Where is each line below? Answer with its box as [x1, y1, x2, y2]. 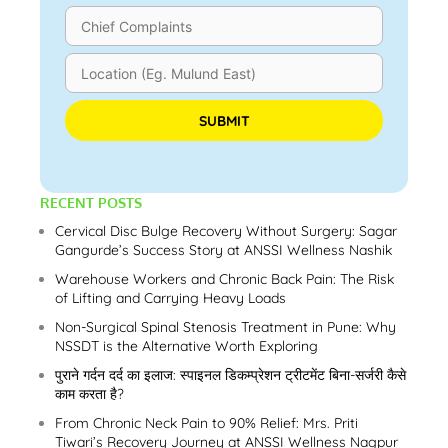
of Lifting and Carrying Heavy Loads [55, 289, 286, 308]
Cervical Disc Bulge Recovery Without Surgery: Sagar [55, 222, 397, 241]
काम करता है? [55, 385, 124, 404]
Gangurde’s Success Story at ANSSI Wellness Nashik [55, 241, 392, 260]
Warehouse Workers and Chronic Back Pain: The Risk [55, 270, 394, 289]
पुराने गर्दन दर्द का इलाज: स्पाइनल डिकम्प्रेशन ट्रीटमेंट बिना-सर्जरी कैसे [55, 366, 406, 385]
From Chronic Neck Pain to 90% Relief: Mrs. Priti [55, 414, 358, 433]
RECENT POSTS [40, 194, 142, 212]
